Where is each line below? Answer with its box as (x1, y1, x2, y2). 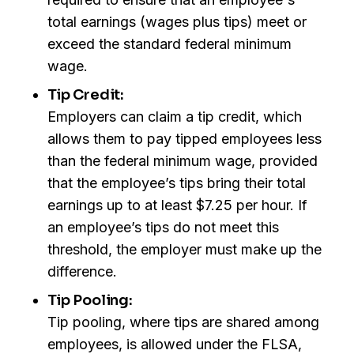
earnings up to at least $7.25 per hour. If (47, 197, 307, 214)
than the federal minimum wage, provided (47, 153, 318, 170)
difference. (47, 263, 117, 281)
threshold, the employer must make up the (47, 241, 322, 258)
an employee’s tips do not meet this (47, 219, 279, 236)
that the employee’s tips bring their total (47, 175, 306, 192)
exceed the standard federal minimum (47, 36, 292, 53)
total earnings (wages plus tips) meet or (47, 13, 307, 31)
